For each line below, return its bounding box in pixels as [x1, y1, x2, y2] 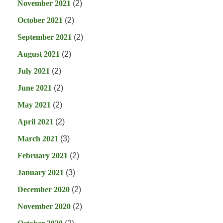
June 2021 [17, 84, 52, 93]
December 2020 [17, 185, 70, 194]
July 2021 [17, 67, 50, 76]
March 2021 [17, 134, 58, 143]
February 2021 [17, 151, 68, 160]
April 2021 [17, 117, 53, 126]
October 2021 [17, 16, 63, 25]
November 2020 [17, 202, 71, 211]
